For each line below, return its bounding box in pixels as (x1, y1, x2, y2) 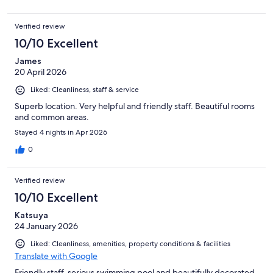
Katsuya (15, 209, 48, 221)
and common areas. (15, 111, 89, 122)
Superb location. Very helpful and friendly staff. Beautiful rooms (15, 100, 255, 112)
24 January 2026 (15, 220, 78, 232)
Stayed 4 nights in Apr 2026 (15, 127, 107, 137)
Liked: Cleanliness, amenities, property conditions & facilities (30, 238, 230, 249)
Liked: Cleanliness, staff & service (30, 85, 139, 95)
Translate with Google (15, 250, 97, 261)
